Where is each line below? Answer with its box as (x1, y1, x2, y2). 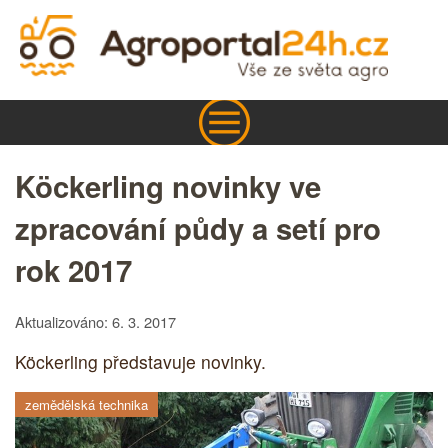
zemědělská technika (25, 394, 148, 414)
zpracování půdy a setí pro (15, 206, 381, 249)
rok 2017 (15, 248, 132, 291)
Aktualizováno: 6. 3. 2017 (15, 310, 176, 332)
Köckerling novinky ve (15, 164, 321, 207)
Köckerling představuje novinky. (15, 349, 266, 375)
